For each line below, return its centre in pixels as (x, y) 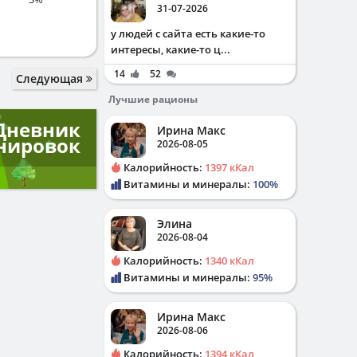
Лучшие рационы (153, 99)
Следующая (51, 79)
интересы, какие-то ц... (171, 49)
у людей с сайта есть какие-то (188, 33)
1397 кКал (229, 167)
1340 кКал (229, 261)
